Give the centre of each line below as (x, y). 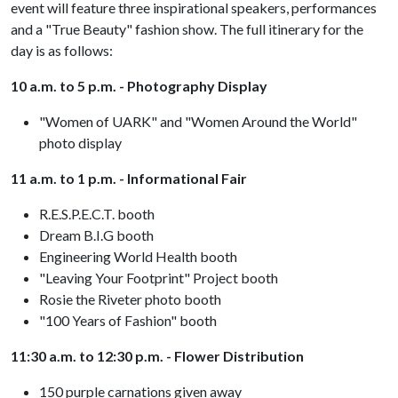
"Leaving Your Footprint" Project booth (159, 278)
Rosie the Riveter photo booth (130, 299)
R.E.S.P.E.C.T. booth (97, 214)
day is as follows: (62, 50)
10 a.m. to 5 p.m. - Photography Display (139, 86)
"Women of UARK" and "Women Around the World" (198, 121)
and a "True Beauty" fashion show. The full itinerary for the (187, 29)
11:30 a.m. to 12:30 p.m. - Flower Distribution (157, 356)
